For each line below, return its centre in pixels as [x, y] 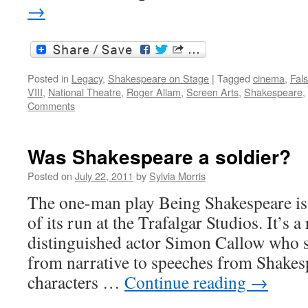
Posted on [50, 176]
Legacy [87, 78]
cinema [269, 78]
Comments [51, 106]
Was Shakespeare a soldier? [159, 157]
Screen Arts [212, 92]
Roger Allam [154, 92]
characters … [76, 282]
